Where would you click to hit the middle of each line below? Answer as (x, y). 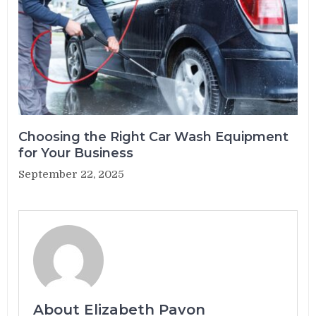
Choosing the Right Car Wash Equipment (154, 137)
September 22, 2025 (72, 175)
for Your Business (76, 153)
